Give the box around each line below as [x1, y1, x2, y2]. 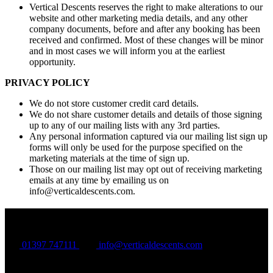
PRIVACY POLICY [5, 77, 90, 88]
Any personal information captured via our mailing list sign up [29, 131, 268, 142]
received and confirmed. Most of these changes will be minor [29, 35, 263, 46]
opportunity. [29, 57, 76, 68]
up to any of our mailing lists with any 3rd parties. [29, 120, 220, 131]
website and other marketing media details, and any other [29, 13, 247, 24]
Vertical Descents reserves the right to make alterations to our [29, 2, 263, 13]
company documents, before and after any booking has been [29, 24, 260, 35]
